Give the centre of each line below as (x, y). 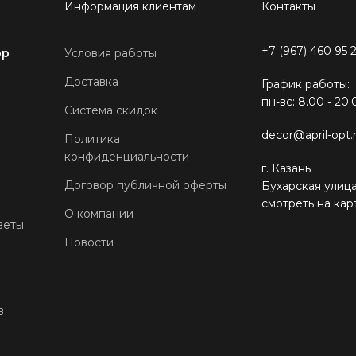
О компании (99, 213)
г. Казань (286, 168)
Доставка (91, 81)
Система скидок (110, 110)
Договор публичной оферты (145, 185)
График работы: (305, 84)
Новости (89, 242)
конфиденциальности (126, 156)
